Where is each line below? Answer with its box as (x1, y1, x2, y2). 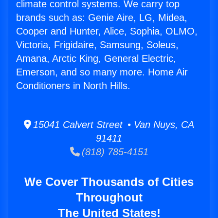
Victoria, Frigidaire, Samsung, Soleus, (16, 39, 179, 51)
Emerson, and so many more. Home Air (16, 67, 188, 78)
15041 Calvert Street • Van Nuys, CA (31, 119, 194, 130)
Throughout (75, 191, 143, 204)
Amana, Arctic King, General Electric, (16, 53, 176, 64)
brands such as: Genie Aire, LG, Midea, (16, 12, 187, 23)
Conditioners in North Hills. (16, 80, 130, 91)
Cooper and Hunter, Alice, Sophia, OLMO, (16, 26, 198, 37)
